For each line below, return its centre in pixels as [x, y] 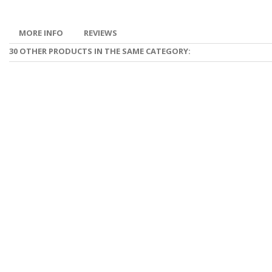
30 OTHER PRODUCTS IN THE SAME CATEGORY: [100, 51]
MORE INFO [41, 33]
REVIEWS [100, 33]
